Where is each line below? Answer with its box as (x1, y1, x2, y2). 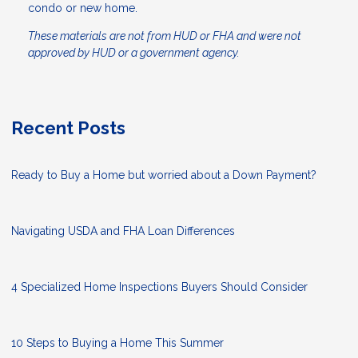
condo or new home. (28, 2, 137, 15)
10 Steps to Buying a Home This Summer (11, 336, 224, 350)
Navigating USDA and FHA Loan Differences (11, 225, 235, 238)
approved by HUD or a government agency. (28, 46, 240, 60)
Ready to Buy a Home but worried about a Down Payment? (11, 169, 316, 182)
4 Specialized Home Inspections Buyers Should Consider (11, 280, 308, 294)
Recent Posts (11, 117, 125, 139)
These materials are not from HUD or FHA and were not (28, 30, 301, 43)
